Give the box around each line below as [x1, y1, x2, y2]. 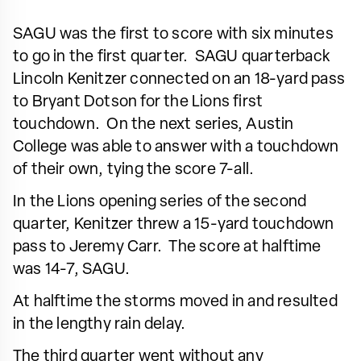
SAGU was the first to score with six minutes [13, 26, 334, 43]
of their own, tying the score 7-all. [13, 161, 255, 178]
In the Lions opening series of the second [13, 193, 307, 210]
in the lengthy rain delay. [13, 316, 186, 333]
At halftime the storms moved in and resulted [13, 293, 338, 310]
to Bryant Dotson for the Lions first [13, 93, 263, 110]
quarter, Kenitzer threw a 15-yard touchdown [13, 216, 334, 233]
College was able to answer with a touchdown [13, 139, 339, 156]
